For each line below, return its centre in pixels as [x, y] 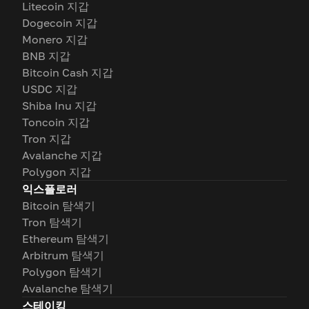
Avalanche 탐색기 [68, 289]
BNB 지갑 [46, 56]
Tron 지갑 [47, 139]
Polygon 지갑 [57, 172]
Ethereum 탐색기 [66, 239]
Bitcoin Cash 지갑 [68, 73]
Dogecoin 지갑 [60, 23]
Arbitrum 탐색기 [63, 256]
